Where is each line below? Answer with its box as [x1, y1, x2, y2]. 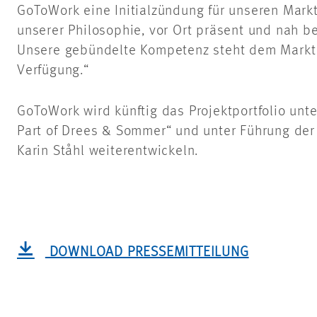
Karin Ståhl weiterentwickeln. [17, 144, 199, 159]
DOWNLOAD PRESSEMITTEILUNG [45, 246, 249, 260]
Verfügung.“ [17, 64, 89, 79]
